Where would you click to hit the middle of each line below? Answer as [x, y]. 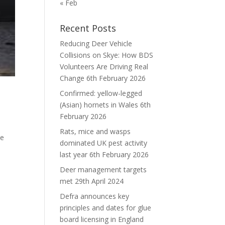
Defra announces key [95, 196]
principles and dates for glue [106, 208]
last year [74, 154]
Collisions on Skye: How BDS [107, 55]
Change [72, 78]
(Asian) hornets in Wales [99, 105]
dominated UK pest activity [104, 143]
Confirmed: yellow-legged [101, 93]
